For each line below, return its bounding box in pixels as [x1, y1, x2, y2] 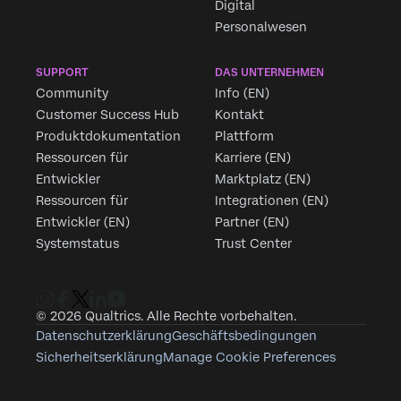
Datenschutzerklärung [36, 328, 172, 344]
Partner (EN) [215, 215, 289, 230]
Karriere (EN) [215, 150, 291, 166]
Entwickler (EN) [36, 215, 130, 230]
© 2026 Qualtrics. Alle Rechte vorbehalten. [36, 309, 296, 324]
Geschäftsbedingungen [172, 328, 317, 344]
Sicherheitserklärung [36, 350, 163, 365]
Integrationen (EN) [215, 193, 328, 209]
